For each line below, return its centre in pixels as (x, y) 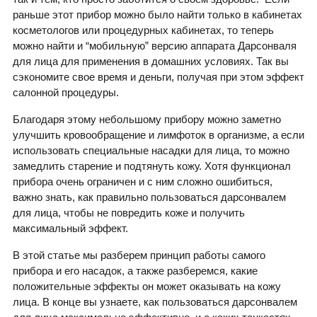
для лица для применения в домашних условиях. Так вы (151, 62)
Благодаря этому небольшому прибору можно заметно (147, 120)
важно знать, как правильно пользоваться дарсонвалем (149, 197)
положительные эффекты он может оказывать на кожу (147, 287)
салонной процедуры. (66, 93)
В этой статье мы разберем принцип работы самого (139, 255)
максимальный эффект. (70, 229)
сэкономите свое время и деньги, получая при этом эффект (158, 77)
